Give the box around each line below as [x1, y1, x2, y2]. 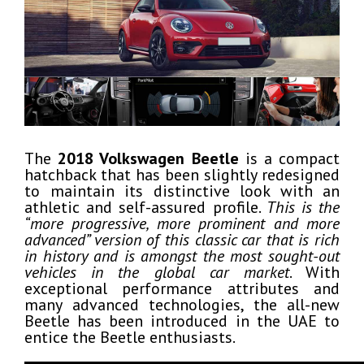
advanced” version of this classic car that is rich [24, 229, 340, 250]
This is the [266, 197, 340, 218]
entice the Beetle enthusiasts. [24, 327, 236, 348]
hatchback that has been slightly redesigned [24, 164, 340, 185]
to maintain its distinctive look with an [24, 180, 340, 201]
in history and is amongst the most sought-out [24, 245, 340, 266]
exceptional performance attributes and [24, 278, 340, 299]
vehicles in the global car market [24, 262, 289, 283]
